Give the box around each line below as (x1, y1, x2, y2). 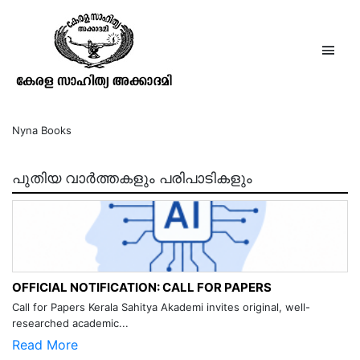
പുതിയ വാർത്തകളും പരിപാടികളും (12, 170, 252, 186)
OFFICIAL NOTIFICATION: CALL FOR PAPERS (12, 280, 272, 295)
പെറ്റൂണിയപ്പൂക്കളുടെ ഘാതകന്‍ (28, 55, 318, 76)
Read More (12, 337, 78, 353)
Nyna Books (12, 124, 72, 137)
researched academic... (12, 317, 129, 329)
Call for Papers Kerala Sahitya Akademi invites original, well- (12, 301, 310, 313)
